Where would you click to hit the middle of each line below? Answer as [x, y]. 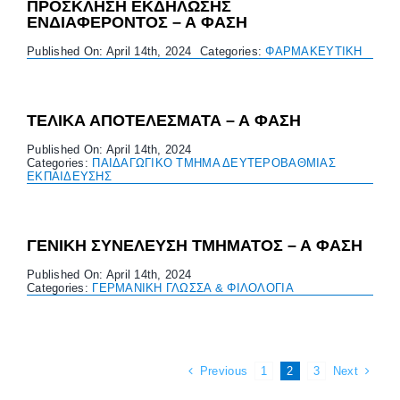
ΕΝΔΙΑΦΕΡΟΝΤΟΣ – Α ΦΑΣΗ [137, 22]
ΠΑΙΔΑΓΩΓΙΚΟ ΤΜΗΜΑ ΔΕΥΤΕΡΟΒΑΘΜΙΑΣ [214, 162]
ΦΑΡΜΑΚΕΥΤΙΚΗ [314, 51]
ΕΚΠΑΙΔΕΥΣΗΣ [69, 176]
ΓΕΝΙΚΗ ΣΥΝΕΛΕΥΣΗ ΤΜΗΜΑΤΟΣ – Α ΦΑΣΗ [194, 245]
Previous [224, 371]
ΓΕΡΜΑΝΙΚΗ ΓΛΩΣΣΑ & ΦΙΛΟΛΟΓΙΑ [193, 287]
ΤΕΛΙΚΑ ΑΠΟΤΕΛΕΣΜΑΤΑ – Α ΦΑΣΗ [163, 120]
